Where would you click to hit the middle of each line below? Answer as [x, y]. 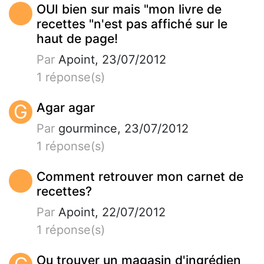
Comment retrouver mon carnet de [140, 176]
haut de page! [77, 38]
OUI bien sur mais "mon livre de [129, 9]
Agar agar [66, 107]
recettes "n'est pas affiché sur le [132, 24]
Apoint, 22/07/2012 [110, 212]
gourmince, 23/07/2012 [122, 128]
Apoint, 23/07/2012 [110, 59]
